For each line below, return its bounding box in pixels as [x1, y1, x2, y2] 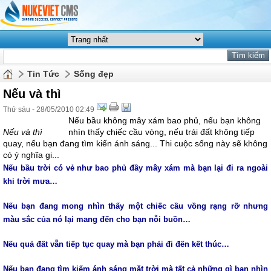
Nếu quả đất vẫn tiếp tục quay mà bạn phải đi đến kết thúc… [3, 240, 232, 249]
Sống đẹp [74, 69, 114, 79]
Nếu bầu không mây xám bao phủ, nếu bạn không [68, 116, 261, 125]
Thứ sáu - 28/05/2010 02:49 [3, 105, 94, 114]
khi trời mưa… [3, 177, 60, 186]
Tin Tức [27, 69, 59, 79]
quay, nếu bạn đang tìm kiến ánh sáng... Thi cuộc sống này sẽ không [3, 139, 267, 148]
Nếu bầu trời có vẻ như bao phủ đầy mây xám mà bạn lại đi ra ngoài [3, 163, 268, 172]
